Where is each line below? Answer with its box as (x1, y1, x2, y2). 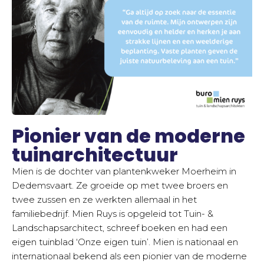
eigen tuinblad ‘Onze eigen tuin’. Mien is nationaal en (12, 236, 238, 247)
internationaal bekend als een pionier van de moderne (12, 250, 247, 262)
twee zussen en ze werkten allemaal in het (12, 193, 197, 205)
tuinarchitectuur (12, 141, 178, 168)
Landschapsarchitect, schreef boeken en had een (12, 222, 227, 233)
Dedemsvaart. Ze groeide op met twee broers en (12, 179, 228, 191)
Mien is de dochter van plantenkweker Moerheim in (12, 165, 236, 177)
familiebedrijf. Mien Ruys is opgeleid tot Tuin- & (12, 207, 213, 219)
